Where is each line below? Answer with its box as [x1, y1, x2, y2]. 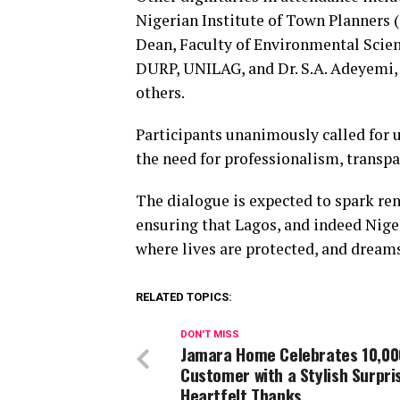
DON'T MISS [180, 329, 239, 341]
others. [136, 82, 185, 104]
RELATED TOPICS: [136, 290, 232, 304]
